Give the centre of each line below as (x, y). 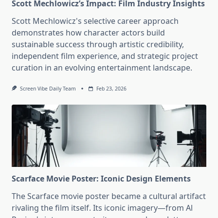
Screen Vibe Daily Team (48, 89)
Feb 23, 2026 (111, 89)
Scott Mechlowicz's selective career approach (95, 21)
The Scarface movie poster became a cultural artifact (109, 196)
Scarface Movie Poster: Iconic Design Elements (101, 179)
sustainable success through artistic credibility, (98, 45)
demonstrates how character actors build (88, 33)
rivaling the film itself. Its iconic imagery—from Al (102, 208)
